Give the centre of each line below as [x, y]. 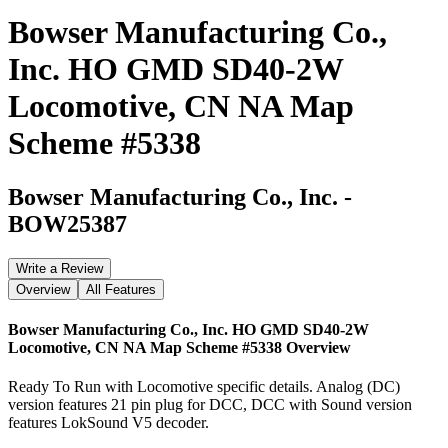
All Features [121, 289]
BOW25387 [67, 223]
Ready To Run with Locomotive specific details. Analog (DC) [204, 387]
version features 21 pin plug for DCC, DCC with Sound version [210, 405]
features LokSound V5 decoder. [108, 423]
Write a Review [59, 268]
